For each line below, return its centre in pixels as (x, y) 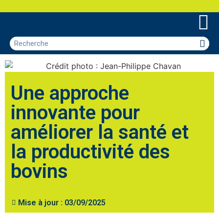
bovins (39, 171)
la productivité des (90, 152)
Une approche (70, 93)
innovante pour (75, 112)
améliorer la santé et (100, 132)
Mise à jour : (41, 202)
